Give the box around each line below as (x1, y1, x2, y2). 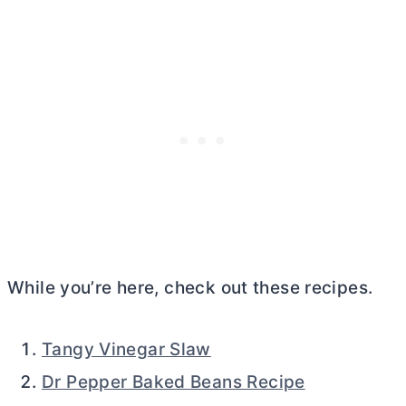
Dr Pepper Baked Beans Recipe (42, 371, 305, 392)
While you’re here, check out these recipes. (7, 276, 373, 298)
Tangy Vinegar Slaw (42, 338, 211, 360)
